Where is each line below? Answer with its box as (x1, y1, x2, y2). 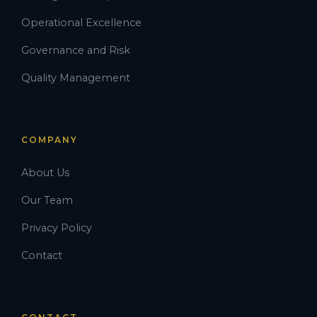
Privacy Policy (21, 221, 92, 234)
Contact (21, 248, 62, 262)
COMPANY (21, 134, 78, 145)
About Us (21, 166, 69, 179)
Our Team (21, 193, 73, 207)
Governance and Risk (21, 43, 130, 57)
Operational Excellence (21, 16, 142, 29)
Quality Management (21, 71, 130, 84)
